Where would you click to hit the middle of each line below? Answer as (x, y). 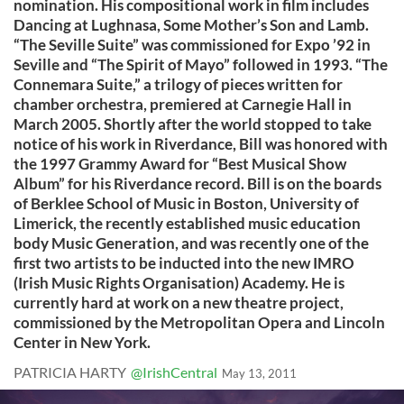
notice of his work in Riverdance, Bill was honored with (201, 144)
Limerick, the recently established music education (187, 223)
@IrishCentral (174, 372)
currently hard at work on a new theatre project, (179, 303)
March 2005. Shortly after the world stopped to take (193, 124)
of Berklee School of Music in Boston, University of (186, 203)
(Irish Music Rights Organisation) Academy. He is (179, 283)
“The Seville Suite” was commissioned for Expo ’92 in (192, 45)
